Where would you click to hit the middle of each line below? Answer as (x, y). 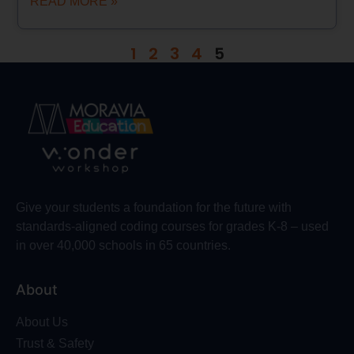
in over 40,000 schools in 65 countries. (123, 246)
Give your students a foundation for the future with (154, 208)
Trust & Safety (55, 343)
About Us (42, 322)
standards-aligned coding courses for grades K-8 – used (172, 227)
